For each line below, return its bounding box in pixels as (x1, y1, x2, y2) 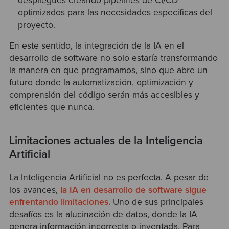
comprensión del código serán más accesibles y (9, 89, 199, 101)
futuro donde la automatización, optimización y (9, 77, 193, 88)
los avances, (9, 185, 60, 196)
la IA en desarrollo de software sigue (60, 185, 207, 196)
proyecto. (18, 19, 56, 30)
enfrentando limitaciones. (9, 197, 110, 208)
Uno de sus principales (110, 197, 203, 208)
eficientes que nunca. (9, 102, 95, 113)
